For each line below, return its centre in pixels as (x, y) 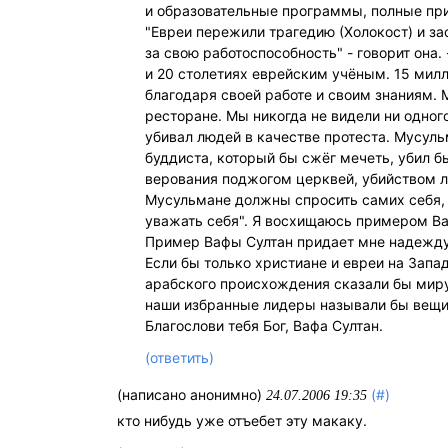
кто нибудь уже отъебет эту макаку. (242, 421)
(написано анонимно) (191, 395)
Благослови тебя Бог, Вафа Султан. (264, 325)
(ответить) (180, 358)
